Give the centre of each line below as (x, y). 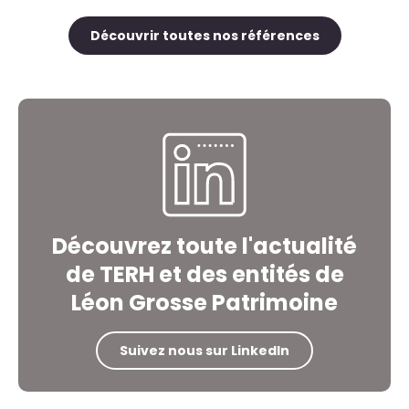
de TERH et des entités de (204, 275)
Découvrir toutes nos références (204, 35)
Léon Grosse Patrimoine (204, 303)
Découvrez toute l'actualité (204, 246)
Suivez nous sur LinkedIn (204, 351)
